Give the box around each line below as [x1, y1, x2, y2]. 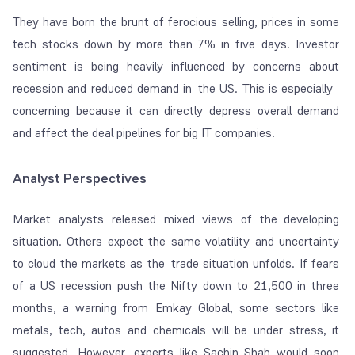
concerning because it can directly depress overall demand [13, 102, 340, 120]
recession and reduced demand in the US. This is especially [13, 80, 340, 97]
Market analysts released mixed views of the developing [13, 211, 340, 228]
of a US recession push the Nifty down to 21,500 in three [13, 277, 340, 295]
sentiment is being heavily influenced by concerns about [13, 58, 340, 75]
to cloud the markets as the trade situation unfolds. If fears [13, 255, 340, 273]
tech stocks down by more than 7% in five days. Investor [13, 36, 340, 53]
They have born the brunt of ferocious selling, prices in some [13, 13, 340, 31]
